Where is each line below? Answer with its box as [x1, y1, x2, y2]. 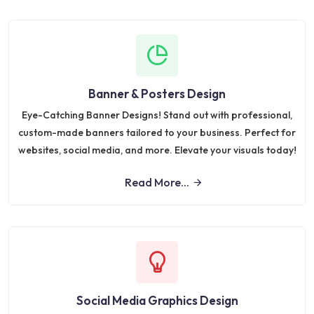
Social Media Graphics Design [76, 293, 238, 308]
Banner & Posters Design [88, 86, 226, 102]
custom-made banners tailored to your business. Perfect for [18, 126, 296, 139]
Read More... [125, 175, 189, 190]
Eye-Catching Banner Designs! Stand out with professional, [22, 109, 292, 122]
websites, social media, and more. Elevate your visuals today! [18, 144, 296, 157]
